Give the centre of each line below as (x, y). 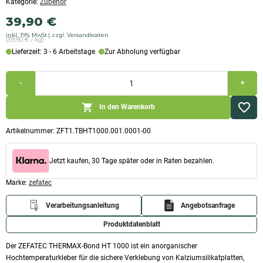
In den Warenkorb (127, 107)
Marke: (17, 183)
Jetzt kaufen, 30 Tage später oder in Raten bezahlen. (132, 161)
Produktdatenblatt (131, 224)
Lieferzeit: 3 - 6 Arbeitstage (53, 52)
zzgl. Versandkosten (80, 35)
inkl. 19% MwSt (26, 35)
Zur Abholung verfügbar (142, 52)
